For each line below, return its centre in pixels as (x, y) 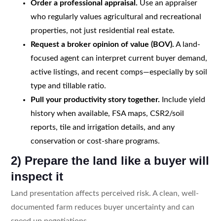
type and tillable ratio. (68, 86)
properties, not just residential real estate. (102, 30)
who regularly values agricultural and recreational (116, 17)
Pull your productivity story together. (95, 99)
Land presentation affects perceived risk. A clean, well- (105, 193)
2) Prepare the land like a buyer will (110, 160)
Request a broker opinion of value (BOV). (102, 44)
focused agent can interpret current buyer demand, (119, 58)
